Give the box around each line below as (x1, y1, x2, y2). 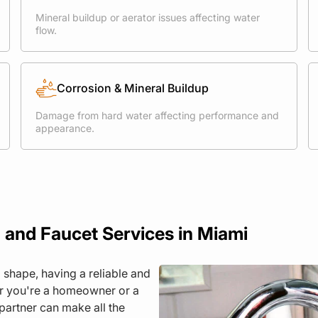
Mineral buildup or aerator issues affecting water (35, 11, 260, 23)
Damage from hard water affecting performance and (35, 109, 279, 121)
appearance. (35, 122, 94, 134)
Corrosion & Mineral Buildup (57, 81, 209, 95)
